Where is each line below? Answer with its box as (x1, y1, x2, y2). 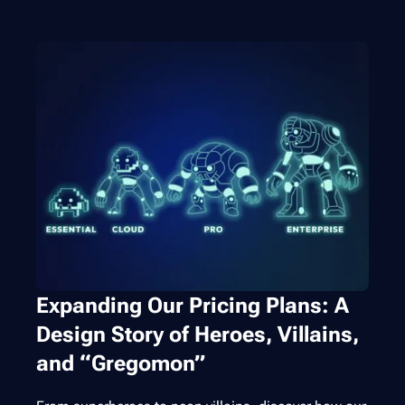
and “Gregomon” (36, 351, 206, 377)
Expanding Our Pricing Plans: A (36, 293, 349, 319)
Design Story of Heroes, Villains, (36, 322, 359, 348)
